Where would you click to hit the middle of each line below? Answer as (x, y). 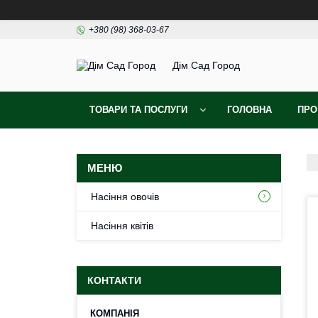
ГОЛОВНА (250, 110)
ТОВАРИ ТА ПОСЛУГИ (138, 110)
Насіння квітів (122, 226)
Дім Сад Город (206, 66)
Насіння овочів (125, 197)
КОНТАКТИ (114, 280)
